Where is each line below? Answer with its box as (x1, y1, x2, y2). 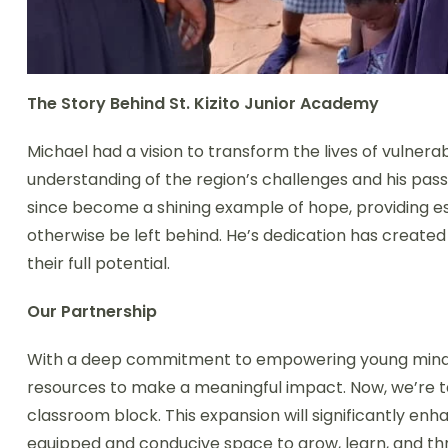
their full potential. (27, 252, 170, 276)
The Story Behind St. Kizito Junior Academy (27, 92, 379, 116)
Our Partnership (27, 300, 157, 324)
